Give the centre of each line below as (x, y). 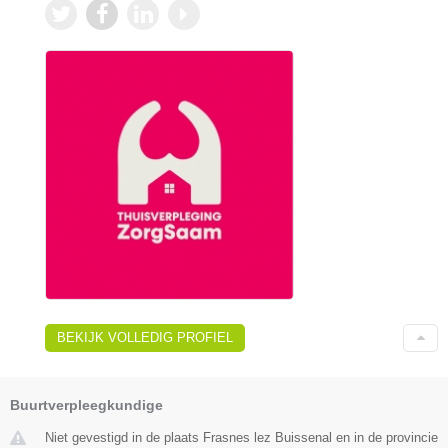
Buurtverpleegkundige (86, 404)
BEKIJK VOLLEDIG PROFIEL (145, 337)
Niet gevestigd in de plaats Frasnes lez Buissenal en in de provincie (241, 437)
